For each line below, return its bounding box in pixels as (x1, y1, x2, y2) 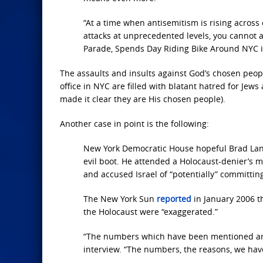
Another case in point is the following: (60, 118, 209, 130)
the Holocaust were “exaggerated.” (83, 206, 218, 218)
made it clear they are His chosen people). (60, 93, 225, 105)
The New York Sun (83, 193, 157, 205)
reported (157, 193, 191, 205)
